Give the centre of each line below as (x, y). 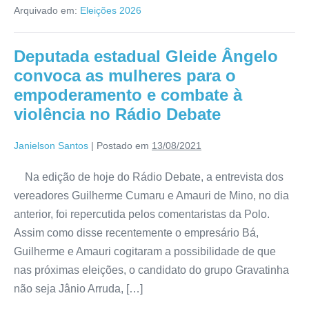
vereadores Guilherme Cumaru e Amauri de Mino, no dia (151, 195)
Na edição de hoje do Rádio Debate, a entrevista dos (149, 177)
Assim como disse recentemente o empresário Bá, (136, 232)
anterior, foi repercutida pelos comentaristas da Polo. (142, 214)
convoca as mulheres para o (125, 75)
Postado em (123, 145)
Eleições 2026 (111, 10)
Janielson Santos (51, 145)
